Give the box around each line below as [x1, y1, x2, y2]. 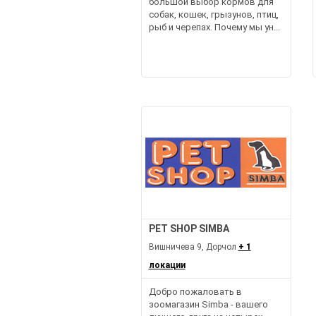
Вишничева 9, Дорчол [148, 242, 238, 252]
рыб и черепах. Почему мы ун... [148, 22, 280, 32]
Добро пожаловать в [148, 286, 242, 297]
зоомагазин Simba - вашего [148, 299, 268, 310]
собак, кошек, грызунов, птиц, [148, 9, 279, 20]
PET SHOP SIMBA [148, 223, 229, 234]
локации [148, 260, 186, 270]
